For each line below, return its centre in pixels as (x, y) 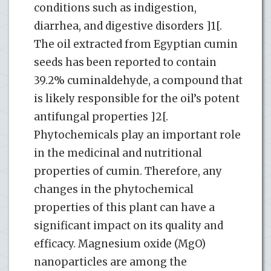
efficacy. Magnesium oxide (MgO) (120, 243)
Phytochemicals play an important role (137, 135)
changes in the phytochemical (114, 189)
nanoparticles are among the (110, 262)
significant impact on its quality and (129, 225)
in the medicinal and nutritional (118, 153)
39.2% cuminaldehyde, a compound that (138, 80)
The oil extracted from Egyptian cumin (136, 44)
